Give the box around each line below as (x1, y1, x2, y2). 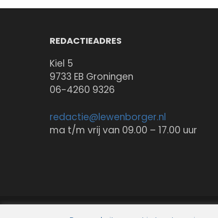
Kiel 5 (50, 57, 73, 70)
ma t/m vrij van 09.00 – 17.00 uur (50, 123, 197, 137)
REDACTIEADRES (50, 35, 122, 47)
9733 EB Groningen (50, 70, 133, 83)
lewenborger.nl (98, 110, 166, 124)
